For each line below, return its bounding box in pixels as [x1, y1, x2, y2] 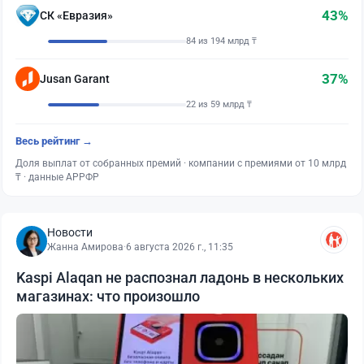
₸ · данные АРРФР [15, 171, 99, 183]
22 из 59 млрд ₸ [186, 98, 252, 110]
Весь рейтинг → [15, 134, 93, 147]
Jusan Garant [40, 71, 110, 85]
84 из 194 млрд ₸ [186, 35, 257, 46]
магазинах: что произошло [16, 287, 200, 305]
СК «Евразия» [40, 8, 113, 22]
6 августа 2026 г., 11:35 [126, 240, 233, 253]
